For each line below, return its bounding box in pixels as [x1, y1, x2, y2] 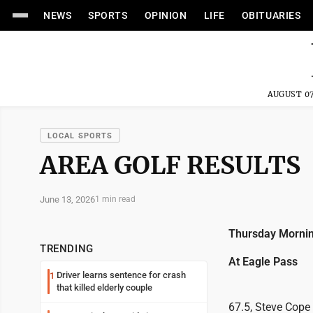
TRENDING [40, 242, 94, 255]
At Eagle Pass [228, 255, 298, 268]
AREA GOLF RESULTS [40, 150, 300, 181]
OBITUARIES [241, 10, 301, 21]
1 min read [95, 194, 136, 204]
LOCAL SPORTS [48, 131, 113, 140]
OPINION [144, 10, 187, 21]
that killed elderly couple [57, 282, 152, 293]
